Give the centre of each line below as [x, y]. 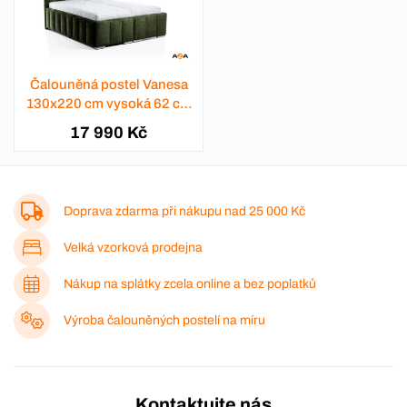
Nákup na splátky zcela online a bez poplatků [190, 284]
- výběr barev [109, 123]
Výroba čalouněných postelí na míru [164, 321]
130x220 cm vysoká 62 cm [109, 104]
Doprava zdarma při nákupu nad [156, 212]
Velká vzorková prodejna [133, 248]
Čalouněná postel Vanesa [109, 85]
